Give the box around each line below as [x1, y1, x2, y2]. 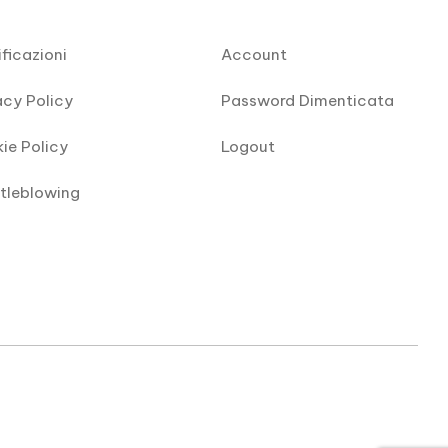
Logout [221, 137, 276, 157]
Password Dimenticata [221, 91, 395, 111]
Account [221, 45, 288, 65]
